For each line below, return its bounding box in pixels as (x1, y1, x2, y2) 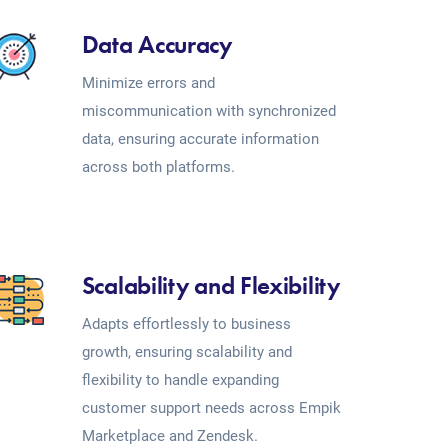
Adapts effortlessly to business (81, 315, 291, 333)
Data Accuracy (81, 28, 232, 61)
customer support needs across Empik (81, 399, 341, 417)
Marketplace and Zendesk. (81, 427, 258, 445)
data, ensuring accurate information (81, 130, 319, 148)
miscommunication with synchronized (81, 102, 336, 120)
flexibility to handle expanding (81, 371, 279, 389)
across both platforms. (81, 158, 235, 176)
